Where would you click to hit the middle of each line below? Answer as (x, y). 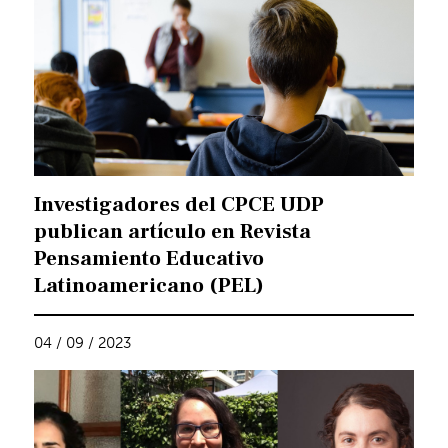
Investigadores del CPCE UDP (179, 205)
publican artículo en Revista (173, 232)
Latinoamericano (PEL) (149, 286)
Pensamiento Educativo (149, 259)
